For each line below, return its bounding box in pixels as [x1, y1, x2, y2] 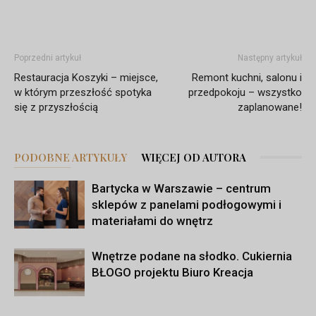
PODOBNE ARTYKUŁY [14, 150, 127, 164]
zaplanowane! [238, 100, 302, 114]
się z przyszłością [14, 100, 98, 114]
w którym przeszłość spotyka [14, 85, 152, 99]
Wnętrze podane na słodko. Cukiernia [92, 248, 292, 263]
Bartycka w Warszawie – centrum [92, 181, 271, 195]
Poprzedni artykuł [14, 52, 81, 63]
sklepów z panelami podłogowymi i [92, 197, 281, 212]
